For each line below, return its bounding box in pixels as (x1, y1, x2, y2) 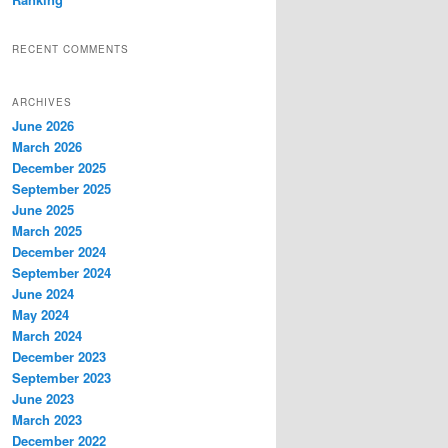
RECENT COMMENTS (12, 42, 129, 57)
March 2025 (12, 220, 82, 240)
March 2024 (12, 325, 82, 345)
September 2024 (12, 262, 111, 282)
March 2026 (12, 136, 82, 156)
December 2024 (12, 241, 106, 261)
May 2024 (12, 304, 69, 324)
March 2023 (12, 409, 82, 429)
